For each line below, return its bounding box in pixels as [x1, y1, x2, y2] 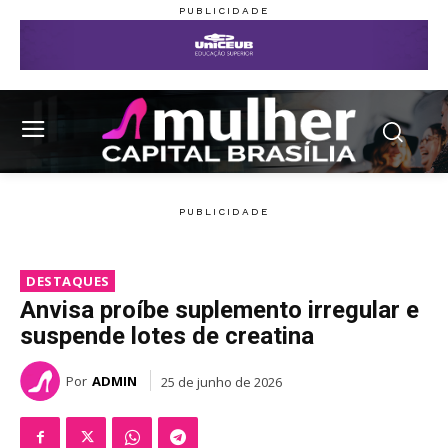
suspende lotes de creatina [20, 322, 314, 351]
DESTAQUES [26, 272, 110, 291]
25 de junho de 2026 [161, 372, 282, 391]
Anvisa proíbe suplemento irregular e [20, 296, 419, 325]
